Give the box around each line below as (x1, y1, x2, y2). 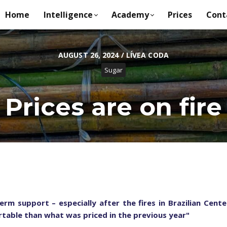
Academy (111, 9, 149, 20)
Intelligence (43, 9, 93, 20)
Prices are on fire (5, 92, 222, 122)
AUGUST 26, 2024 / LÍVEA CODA (58, 50, 169, 60)
